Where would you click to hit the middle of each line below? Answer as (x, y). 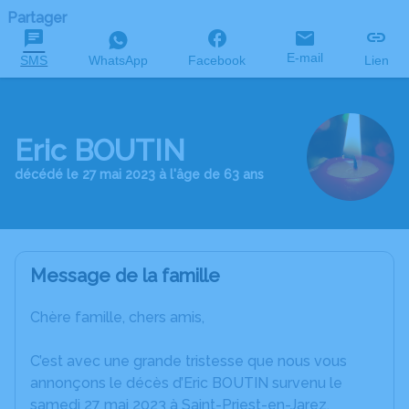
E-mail (305, 58)
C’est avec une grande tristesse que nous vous (189, 361)
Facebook (217, 60)
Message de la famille (125, 276)
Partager (37, 18)
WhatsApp (118, 60)
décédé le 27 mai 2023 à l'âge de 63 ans (139, 174)
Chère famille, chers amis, (117, 317)
